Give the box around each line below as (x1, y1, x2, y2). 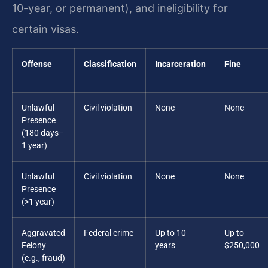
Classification (84, 59, 136, 69)
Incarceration (155, 59, 206, 69)
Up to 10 (155, 227, 186, 238)
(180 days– (22, 127, 64, 138)
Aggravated (22, 227, 65, 238)
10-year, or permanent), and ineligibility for (12, 2, 228, 15)
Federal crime (84, 227, 133, 238)
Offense (22, 59, 52, 69)
